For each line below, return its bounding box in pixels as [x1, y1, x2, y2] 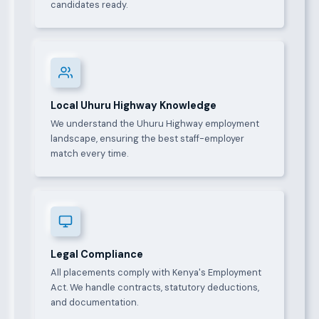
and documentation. [51, 296, 139, 309]
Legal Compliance [51, 248, 144, 261]
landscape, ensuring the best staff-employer [51, 132, 245, 145]
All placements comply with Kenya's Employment [51, 266, 262, 279]
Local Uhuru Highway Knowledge [51, 98, 217, 112]
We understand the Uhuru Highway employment [51, 117, 260, 130]
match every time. [51, 147, 129, 160]
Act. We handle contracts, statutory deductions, [51, 281, 260, 294]
